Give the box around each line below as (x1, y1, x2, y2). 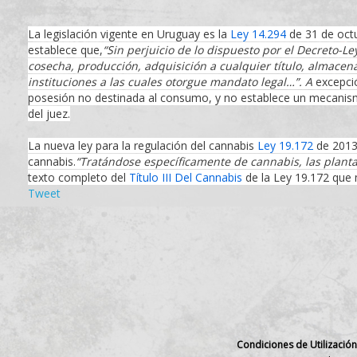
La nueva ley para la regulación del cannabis (28, 138, 257, 153)
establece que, (28, 42, 103, 57)
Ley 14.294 (230, 26, 286, 41)
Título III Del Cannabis (129, 170, 242, 185)
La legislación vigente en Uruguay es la (28, 26, 230, 41)
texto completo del (28, 170, 129, 185)
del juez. (28, 106, 70, 121)
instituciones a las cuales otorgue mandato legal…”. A (28, 74, 316, 89)
